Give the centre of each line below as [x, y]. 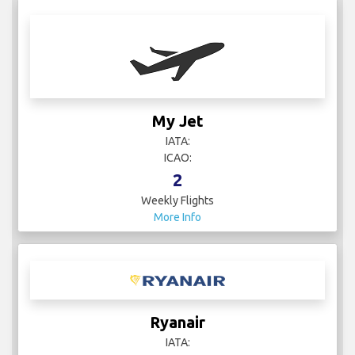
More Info [177, 218]
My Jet [177, 121]
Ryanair [177, 323]
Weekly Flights [177, 201]
